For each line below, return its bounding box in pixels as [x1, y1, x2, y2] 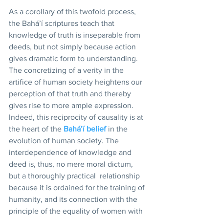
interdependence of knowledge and [9, 148, 133, 156]
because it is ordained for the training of [9, 183, 147, 192]
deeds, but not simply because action [9, 43, 138, 51]
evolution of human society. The [9, 136, 121, 145]
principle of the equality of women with [9, 207, 145, 215]
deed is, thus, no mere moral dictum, [9, 160, 135, 168]
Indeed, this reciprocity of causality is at [9, 113, 145, 121]
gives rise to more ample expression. [9, 101, 135, 109]
